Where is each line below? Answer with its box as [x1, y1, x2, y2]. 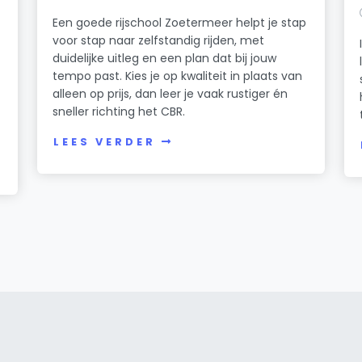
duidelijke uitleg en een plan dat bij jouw [53, 49, 277, 66]
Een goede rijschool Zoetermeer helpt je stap [53, 14, 307, 31]
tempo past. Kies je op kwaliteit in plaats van [53, 67, 303, 84]
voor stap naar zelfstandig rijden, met [53, 32, 265, 48]
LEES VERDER [53, 135, 156, 149]
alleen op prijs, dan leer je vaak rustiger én [53, 85, 288, 102]
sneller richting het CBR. [53, 103, 186, 120]
